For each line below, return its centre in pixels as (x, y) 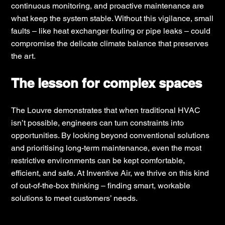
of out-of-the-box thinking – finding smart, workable (101, 185)
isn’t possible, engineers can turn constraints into (98, 123)
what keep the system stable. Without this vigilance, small (113, 18)
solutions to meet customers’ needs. (75, 198)
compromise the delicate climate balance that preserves (110, 43)
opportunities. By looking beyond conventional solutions (110, 135)
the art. (24, 56)
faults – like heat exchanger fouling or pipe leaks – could (111, 31)
